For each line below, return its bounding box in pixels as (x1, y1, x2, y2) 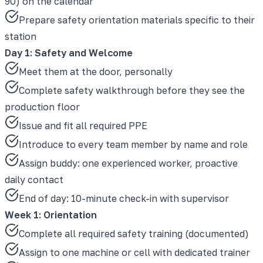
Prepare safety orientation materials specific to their (19, 14, 255, 26)
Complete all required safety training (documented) (19, 227, 249, 240)
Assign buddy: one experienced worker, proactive (19, 157, 238, 169)
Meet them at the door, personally (19, 65, 173, 77)
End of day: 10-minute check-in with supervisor (19, 192, 229, 204)
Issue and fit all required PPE (19, 119, 147, 131)
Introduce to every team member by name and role (19, 138, 248, 150)
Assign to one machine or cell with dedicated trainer (19, 246, 250, 258)
